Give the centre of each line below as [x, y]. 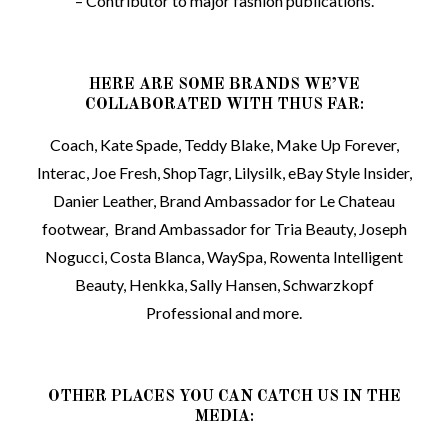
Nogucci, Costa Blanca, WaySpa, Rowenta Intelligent [224, 257]
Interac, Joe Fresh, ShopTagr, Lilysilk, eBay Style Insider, [224, 173]
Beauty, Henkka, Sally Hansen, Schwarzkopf [224, 285]
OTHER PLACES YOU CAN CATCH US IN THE [224, 397]
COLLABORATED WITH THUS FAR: [224, 105]
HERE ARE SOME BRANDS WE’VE [224, 85]
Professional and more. [224, 313]
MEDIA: [224, 417]
